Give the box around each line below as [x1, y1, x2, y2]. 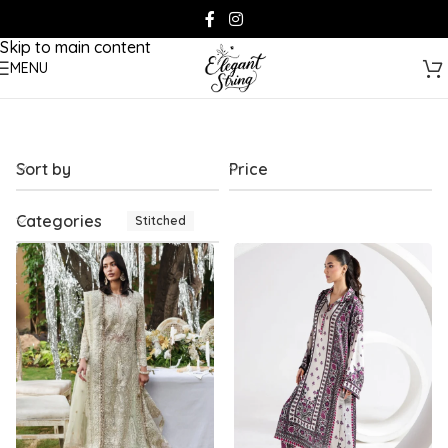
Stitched [134, 213, 186, 228]
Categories [16, 211, 102, 231]
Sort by [16, 159, 71, 179]
